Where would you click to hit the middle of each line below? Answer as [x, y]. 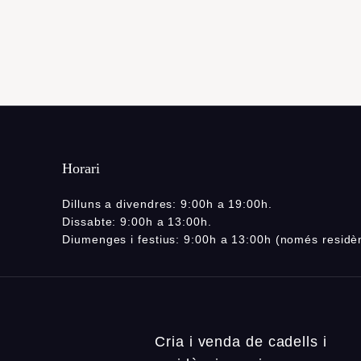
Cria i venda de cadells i [241, 341]
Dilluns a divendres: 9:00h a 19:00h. [167, 204]
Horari [81, 169]
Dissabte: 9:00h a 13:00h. [137, 222]
